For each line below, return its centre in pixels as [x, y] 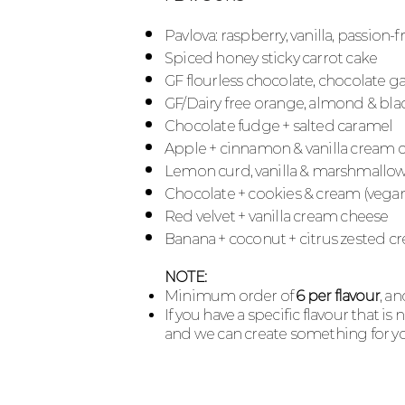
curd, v [240, 171]
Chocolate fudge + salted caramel [279, 126]
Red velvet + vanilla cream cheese [277, 217]
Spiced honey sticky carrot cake [271, 58]
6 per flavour [338, 296]
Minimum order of [231, 296]
